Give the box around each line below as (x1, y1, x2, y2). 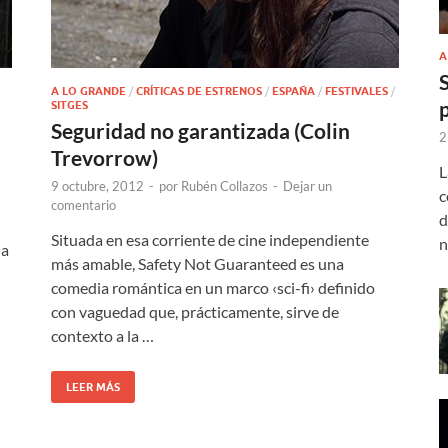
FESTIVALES (325, 83, 388, 98)
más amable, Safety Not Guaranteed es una (51, 253, 344, 273)
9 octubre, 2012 (51, 177, 144, 194)
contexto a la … (51, 325, 154, 345)
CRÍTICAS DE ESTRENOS (136, 83, 262, 98)
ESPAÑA (272, 83, 315, 98)
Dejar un (283, 177, 332, 194)
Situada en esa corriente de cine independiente (51, 229, 369, 249)
